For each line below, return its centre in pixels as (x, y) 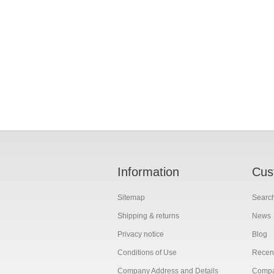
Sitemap (131, 197)
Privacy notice (141, 234)
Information (148, 172)
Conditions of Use (147, 252)
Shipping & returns (148, 216)
